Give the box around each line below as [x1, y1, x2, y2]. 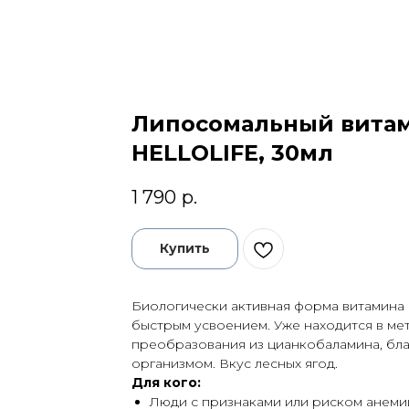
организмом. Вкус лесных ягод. [131, 355, 338, 372]
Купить [160, 240, 210, 257]
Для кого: [131, 374, 201, 392]
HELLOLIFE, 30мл [131, 140, 333, 166]
